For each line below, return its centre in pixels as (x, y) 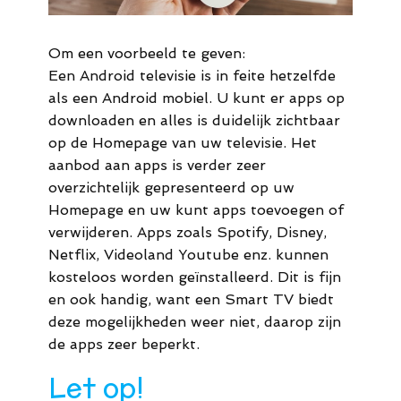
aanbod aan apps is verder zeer (157, 166)
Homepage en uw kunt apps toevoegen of (196, 210)
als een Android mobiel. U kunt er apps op (196, 98)
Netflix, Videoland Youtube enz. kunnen (188, 255)
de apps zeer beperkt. (124, 345)
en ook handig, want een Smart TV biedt (191, 300)
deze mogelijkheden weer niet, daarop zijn (195, 322)
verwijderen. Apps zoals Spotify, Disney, (188, 233)
